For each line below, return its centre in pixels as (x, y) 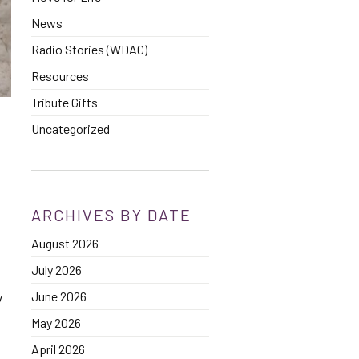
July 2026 (56, 270)
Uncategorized (70, 129)
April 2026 (58, 349)
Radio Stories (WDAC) (89, 49)
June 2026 (58, 296)
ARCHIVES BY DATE (111, 215)
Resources (60, 76)
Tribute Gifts (64, 102)
